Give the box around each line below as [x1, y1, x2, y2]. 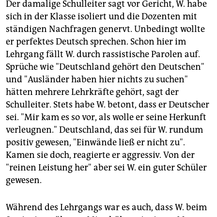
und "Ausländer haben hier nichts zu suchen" [6, 74, 188, 85]
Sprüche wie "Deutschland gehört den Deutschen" [6, 62, 204, 73]
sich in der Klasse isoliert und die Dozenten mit [6, 11, 197, 22]
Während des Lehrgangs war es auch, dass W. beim [6, 202, 207, 213]
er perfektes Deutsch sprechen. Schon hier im [6, 36, 186, 47]
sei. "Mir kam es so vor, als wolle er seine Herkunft [6, 112, 206, 123]
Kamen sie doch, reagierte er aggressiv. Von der [6, 150, 195, 161]
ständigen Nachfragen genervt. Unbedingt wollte [6, 24, 205, 35]
